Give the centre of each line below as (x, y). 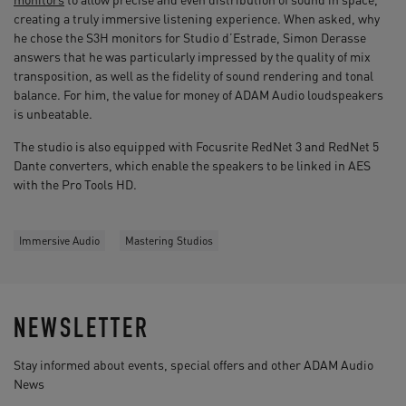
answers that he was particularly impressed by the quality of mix (192, 56)
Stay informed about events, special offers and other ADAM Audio (193, 364)
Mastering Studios (169, 240)
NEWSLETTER (82, 332)
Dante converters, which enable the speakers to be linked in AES (192, 164)
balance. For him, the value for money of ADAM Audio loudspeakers (198, 94)
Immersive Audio (59, 240)
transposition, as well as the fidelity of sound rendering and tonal (193, 75)
